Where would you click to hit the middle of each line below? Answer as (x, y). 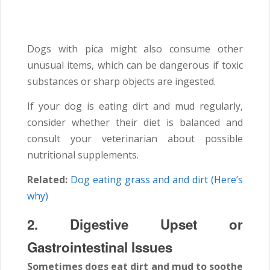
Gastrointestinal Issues (100, 247)
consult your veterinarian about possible (135, 139)
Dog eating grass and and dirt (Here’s (157, 180)
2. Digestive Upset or (135, 224)
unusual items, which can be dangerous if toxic (135, 65)
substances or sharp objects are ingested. (121, 82)
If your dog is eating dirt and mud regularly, (135, 106)
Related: (47, 180)
